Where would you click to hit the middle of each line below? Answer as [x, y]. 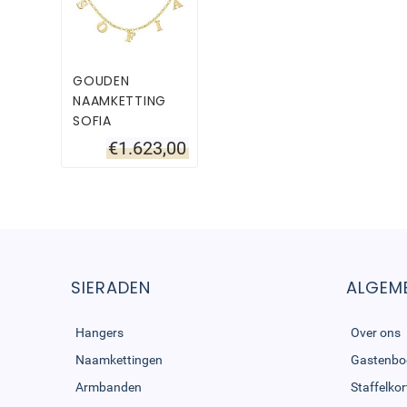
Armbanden [109, 387]
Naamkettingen [119, 359]
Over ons [375, 332]
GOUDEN [101, 80]
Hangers [100, 332]
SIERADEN [111, 287]
